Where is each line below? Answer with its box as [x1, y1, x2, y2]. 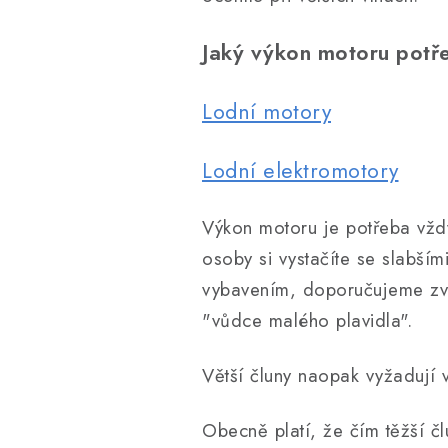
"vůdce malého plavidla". [202, 307, 412, 334]
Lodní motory [202, 96, 331, 127]
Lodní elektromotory [202, 155, 399, 186]
